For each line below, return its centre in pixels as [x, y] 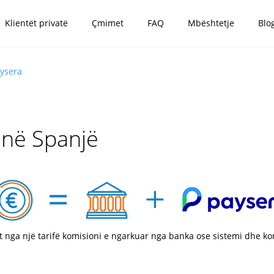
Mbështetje [211, 23]
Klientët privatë [36, 23]
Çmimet [107, 23]
